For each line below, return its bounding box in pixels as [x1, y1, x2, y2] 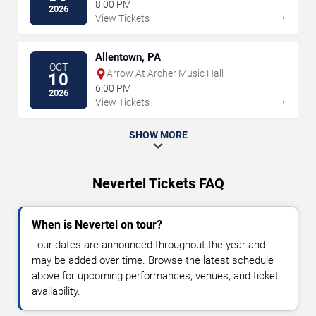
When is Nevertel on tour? [32, 218, 162, 232]
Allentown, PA [95, 51, 161, 64]
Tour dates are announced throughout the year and [32, 238, 265, 252]
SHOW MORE [128, 129, 188, 141]
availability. [32, 285, 80, 298]
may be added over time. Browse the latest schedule [32, 254, 274, 267]
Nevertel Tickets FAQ [92, 175, 224, 193]
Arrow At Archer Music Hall [107, 68, 224, 80]
